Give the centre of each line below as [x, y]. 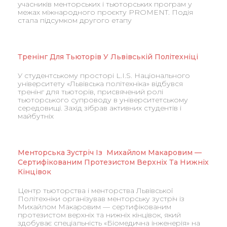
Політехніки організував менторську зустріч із [102, 199]
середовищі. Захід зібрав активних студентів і [100, 108]
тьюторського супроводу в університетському [103, 100]
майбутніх [36, 116]
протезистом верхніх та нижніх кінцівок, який [99, 215]
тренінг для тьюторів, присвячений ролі [90, 92]
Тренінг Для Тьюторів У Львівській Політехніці [108, 57]
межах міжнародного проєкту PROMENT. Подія [105, 12]
